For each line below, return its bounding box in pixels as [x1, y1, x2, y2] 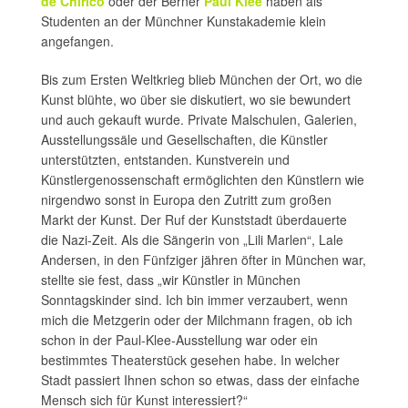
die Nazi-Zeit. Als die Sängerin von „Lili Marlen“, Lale [41, 230, 343, 249]
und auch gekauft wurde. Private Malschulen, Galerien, [41, 110, 357, 128]
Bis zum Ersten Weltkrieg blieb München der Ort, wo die [41, 70, 362, 88]
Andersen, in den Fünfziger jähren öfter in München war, [41, 250, 366, 269]
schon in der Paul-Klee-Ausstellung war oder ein [41, 331, 318, 349]
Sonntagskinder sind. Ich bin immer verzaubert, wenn [41, 291, 348, 309]
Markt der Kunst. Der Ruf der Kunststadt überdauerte [41, 210, 347, 229]
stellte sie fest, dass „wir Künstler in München [41, 270, 301, 289]
